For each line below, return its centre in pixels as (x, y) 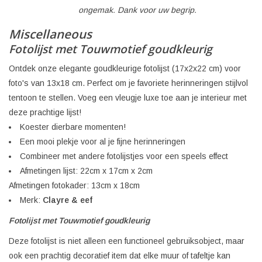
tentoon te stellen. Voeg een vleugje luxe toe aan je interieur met (128, 97)
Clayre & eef (68, 200)
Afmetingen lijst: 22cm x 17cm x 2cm (86, 170)
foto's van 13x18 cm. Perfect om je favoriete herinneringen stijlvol (128, 83)
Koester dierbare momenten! (73, 127)
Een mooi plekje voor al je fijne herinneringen (103, 141)
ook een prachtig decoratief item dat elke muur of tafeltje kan (120, 255)
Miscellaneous (50, 34)
